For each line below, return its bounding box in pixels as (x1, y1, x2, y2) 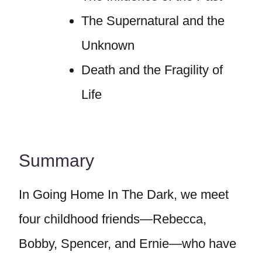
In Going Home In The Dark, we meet (19, 187, 229, 202)
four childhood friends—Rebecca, (19, 212, 206, 226)
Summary (19, 151, 94, 170)
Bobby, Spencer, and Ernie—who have (19, 236, 236, 251)
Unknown (81, 38, 135, 53)
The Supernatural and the (81, 13, 225, 28)
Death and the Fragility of (81, 63, 223, 77)
